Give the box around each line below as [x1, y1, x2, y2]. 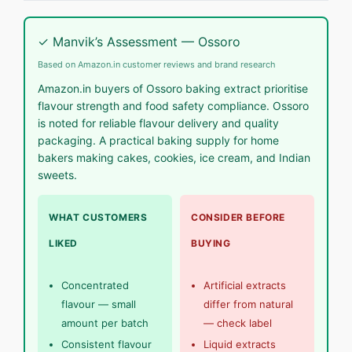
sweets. [38, 168, 77, 182]
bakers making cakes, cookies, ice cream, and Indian [38, 151, 310, 165]
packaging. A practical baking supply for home [38, 134, 279, 148]
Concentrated [61, 279, 129, 292]
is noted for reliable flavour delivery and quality [38, 116, 279, 130]
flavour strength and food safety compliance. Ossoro [38, 99, 309, 113]
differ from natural [203, 298, 293, 311]
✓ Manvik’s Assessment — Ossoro [38, 34, 240, 50]
